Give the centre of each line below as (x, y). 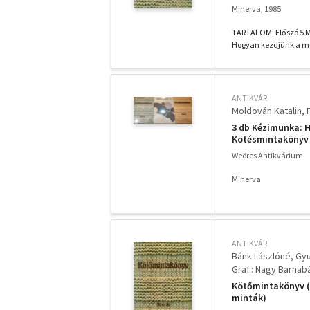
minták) (249, 298)
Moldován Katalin (267, 111)
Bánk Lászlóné (261, 256)
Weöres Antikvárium (267, 155)
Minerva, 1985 (256, 9)
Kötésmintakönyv (270, 139)
